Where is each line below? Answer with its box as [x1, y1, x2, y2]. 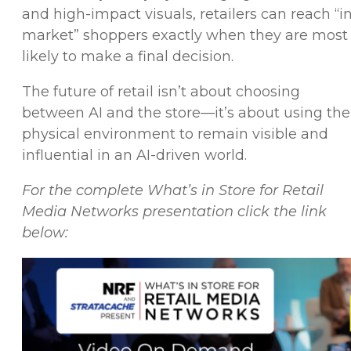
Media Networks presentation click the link [22, 203, 327, 221]
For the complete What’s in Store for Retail [22, 182, 324, 200]
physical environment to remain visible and [22, 125, 328, 143]
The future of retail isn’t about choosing [22, 83, 300, 101]
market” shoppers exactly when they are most [22, 27, 348, 45]
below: [22, 224, 68, 242]
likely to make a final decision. [22, 48, 233, 66]
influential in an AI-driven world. [22, 147, 247, 165]
